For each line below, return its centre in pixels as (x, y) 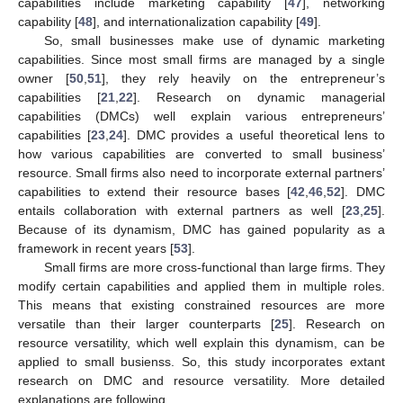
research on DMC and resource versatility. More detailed (201, 380)
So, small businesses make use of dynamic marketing (214, 40)
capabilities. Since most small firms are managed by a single (201, 59)
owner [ (44, 78)
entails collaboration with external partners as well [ (182, 210)
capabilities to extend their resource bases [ (155, 191)
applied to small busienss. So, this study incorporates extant (201, 361)
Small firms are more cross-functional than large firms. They (214, 267)
